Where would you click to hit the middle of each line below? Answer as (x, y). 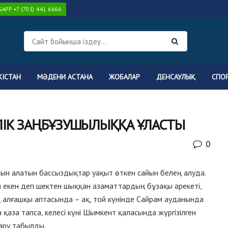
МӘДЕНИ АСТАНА (65, 77)
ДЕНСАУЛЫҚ (176, 77)
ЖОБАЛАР (124, 77)
